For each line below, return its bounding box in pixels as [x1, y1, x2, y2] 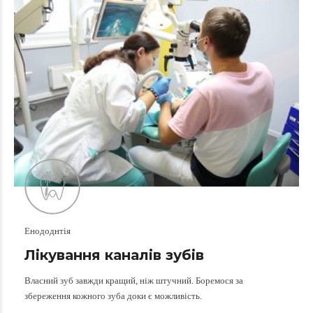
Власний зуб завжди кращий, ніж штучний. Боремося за [24, 275, 243, 286]
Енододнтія [24, 225, 71, 236]
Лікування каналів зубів [24, 246, 204, 263]
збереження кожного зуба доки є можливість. [24, 290, 202, 301]
